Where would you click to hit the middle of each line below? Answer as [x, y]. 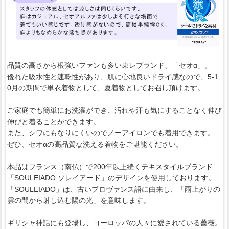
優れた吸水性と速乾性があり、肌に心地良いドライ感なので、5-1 [113, 76]
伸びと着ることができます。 [54, 121]
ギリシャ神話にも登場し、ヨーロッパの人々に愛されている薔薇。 [114, 223]
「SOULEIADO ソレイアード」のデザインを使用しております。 [111, 178]
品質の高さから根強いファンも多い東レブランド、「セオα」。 [109, 65]
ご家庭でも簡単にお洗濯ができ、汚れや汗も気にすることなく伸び [114, 110]
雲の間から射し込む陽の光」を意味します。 [79, 200]
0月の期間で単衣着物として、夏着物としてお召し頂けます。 [106, 88]
